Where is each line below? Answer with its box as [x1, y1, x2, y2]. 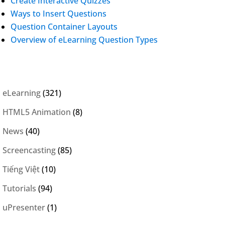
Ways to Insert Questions [11, 8, 106, 19]
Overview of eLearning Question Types [11, 34, 158, 45]
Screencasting [3, 144, 56, 156]
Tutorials [3, 182, 36, 194]
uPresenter [3, 201, 45, 213]
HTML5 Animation [3, 106, 71, 118]
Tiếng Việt [3, 163, 40, 175]
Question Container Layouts [11, 21, 118, 32]
